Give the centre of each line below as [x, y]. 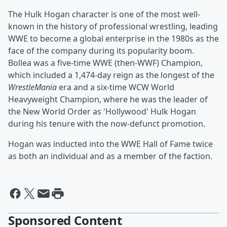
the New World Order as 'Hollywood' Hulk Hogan [102, 112]
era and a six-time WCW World [116, 87]
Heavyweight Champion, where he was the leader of [108, 100]
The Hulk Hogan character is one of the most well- [104, 14]
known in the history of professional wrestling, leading [113, 27]
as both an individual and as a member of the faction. [110, 156]
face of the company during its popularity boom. [101, 51]
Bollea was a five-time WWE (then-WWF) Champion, [105, 63]
